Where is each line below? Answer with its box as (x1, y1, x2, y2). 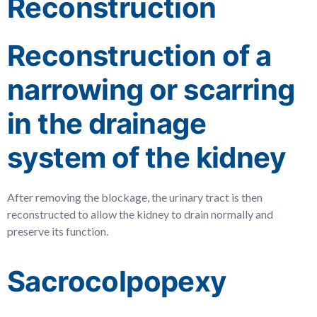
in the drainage (7, 106, 206, 141)
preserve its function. (7, 224, 108, 238)
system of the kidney (7, 140, 285, 175)
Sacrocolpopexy (7, 264, 226, 299)
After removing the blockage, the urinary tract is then (7, 190, 263, 204)
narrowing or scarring (7, 72, 295, 107)
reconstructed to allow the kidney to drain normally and (7, 207, 273, 221)
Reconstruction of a (7, 38, 272, 73)
